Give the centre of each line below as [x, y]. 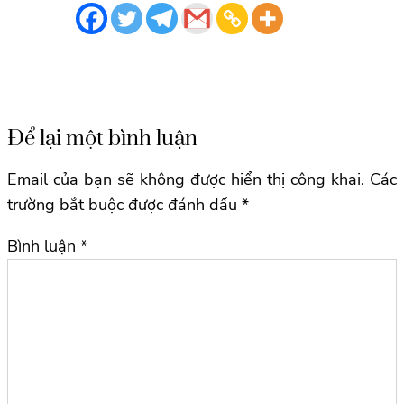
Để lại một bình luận [102, 138]
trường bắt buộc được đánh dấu [124, 204]
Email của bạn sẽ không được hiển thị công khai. [186, 179]
